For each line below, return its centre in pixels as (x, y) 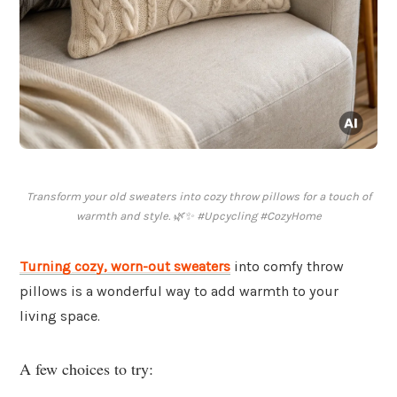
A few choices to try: (86, 368)
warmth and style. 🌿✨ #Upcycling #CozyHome (198, 216)
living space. (60, 316)
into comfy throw (287, 267)
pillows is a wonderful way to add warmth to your (179, 292)
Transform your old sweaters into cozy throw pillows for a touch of (198, 197)
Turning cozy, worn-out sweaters (125, 267)
